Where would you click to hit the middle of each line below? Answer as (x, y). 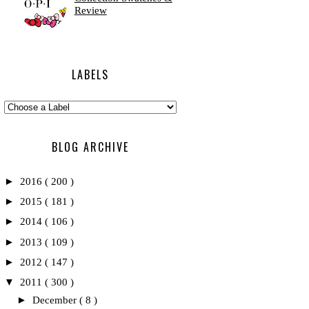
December (56, 300)
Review (90, 10)
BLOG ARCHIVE (90, 147)
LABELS (90, 74)
